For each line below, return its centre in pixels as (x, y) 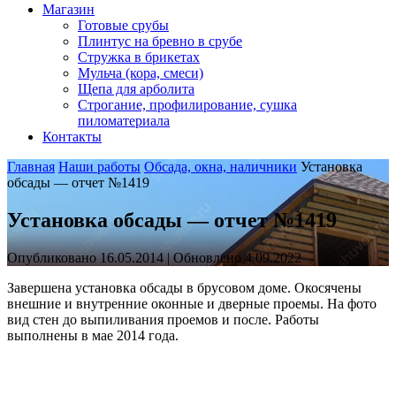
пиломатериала (124, 121)
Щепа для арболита (136, 89)
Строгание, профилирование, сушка (187, 105)
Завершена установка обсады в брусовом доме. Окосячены (184, 287)
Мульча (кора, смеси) (141, 73)
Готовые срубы (123, 25)
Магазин (69, 9)
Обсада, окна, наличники (221, 167)
